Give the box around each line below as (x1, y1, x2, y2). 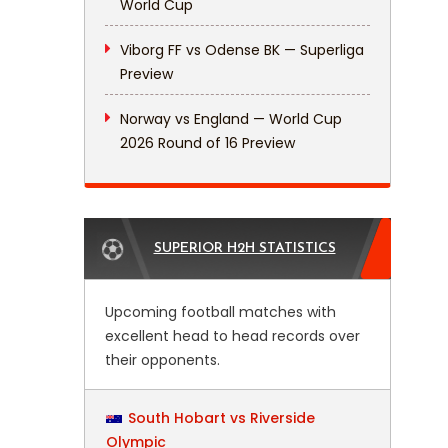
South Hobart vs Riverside (127, 408, 315, 428)
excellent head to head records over (104, 326, 360, 346)
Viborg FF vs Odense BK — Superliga (119, 40, 364, 60)
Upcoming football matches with (104, 302, 336, 322)
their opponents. (104, 350, 220, 370)
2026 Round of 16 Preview (119, 133, 295, 153)
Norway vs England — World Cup (119, 109, 342, 129)
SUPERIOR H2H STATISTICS (153, 241, 336, 256)
